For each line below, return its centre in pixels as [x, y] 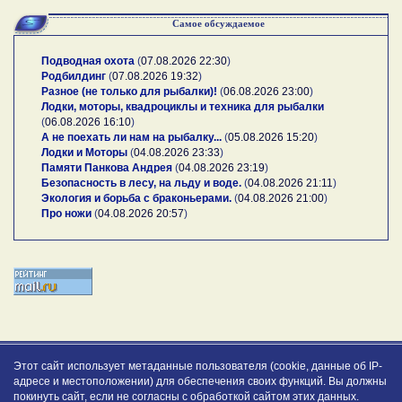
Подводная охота [88, 61]
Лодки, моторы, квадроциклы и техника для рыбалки [183, 106]
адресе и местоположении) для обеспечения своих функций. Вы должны [200, 381]
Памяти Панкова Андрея [107, 167]
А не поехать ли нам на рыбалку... [131, 137]
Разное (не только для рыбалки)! [129, 91]
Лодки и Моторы [84, 152]
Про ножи [66, 213]
